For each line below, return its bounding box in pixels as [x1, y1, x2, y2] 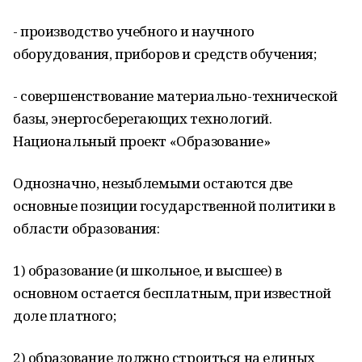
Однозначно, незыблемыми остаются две [13, 174, 293, 192]
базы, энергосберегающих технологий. [13, 109, 272, 128]
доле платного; [13, 306, 116, 325]
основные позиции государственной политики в [13, 196, 335, 215]
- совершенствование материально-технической [13, 86, 338, 105]
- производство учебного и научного [13, 22, 255, 40]
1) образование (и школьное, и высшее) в [13, 261, 282, 280]
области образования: [13, 219, 160, 238]
